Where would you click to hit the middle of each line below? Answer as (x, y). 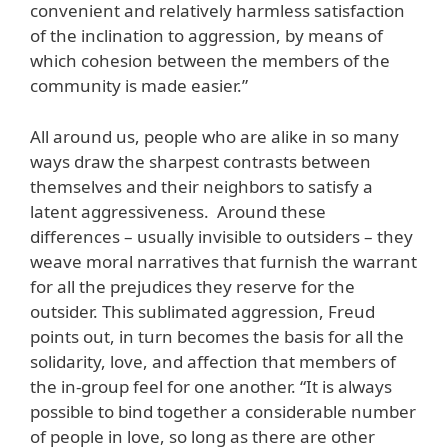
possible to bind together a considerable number (223, 411)
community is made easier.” (139, 86)
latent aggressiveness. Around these (178, 211)
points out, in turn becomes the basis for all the (217, 336)
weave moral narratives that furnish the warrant (223, 261)
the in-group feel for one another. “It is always (211, 386)
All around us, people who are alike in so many (214, 136)
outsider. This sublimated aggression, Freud (202, 311)
